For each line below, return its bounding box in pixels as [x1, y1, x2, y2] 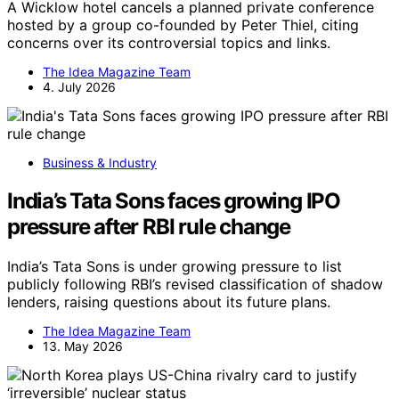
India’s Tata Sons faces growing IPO [7, 187, 340, 214]
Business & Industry [43, 154, 157, 170]
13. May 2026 [43, 338, 123, 354]
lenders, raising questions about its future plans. [7, 292, 330, 311]
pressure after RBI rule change [7, 213, 290, 240]
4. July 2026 [43, 78, 116, 94]
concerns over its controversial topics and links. [7, 33, 330, 52]
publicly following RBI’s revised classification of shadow [7, 274, 383, 293]
